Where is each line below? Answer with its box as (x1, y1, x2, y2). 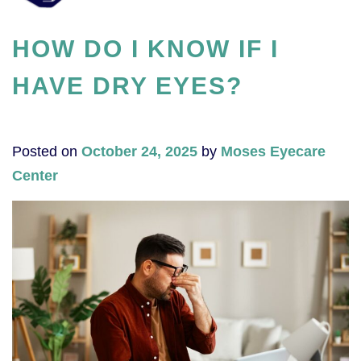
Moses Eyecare (221, 143, 326, 160)
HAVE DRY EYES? (12, 73, 243, 100)
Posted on (12, 143, 81, 160)
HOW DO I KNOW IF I (12, 35, 279, 63)
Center (12, 168, 58, 185)
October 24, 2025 (81, 143, 197, 160)
